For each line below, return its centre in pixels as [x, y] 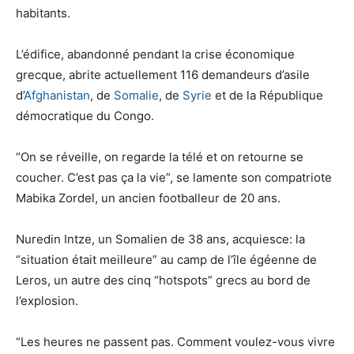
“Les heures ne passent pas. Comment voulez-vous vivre [175, 341]
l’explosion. [47, 300]
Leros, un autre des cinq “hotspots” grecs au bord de [163, 280]
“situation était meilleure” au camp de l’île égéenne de [166, 259]
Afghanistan [57, 95]
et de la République [267, 95]
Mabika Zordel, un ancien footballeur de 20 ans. [148, 198]
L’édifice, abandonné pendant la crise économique [155, 54]
